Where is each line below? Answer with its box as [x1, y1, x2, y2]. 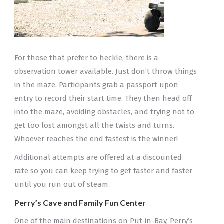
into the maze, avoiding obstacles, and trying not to [14, 107, 194, 116]
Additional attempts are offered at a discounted [14, 153, 182, 162]
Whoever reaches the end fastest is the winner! [14, 134, 178, 143]
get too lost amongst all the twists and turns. [14, 121, 174, 130]
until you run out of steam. [14, 180, 110, 189]
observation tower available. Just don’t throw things [14, 67, 197, 76]
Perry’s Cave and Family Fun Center [14, 198, 146, 207]
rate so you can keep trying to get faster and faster [14, 166, 192, 175]
